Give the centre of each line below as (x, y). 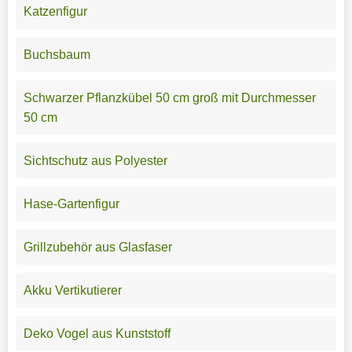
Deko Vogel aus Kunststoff (97, 333)
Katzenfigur (55, 11)
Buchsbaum (57, 54)
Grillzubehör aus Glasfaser (97, 247)
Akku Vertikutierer (72, 290)
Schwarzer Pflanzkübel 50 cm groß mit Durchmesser (169, 97)
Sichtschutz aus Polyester (95, 160)
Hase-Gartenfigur (71, 203)
